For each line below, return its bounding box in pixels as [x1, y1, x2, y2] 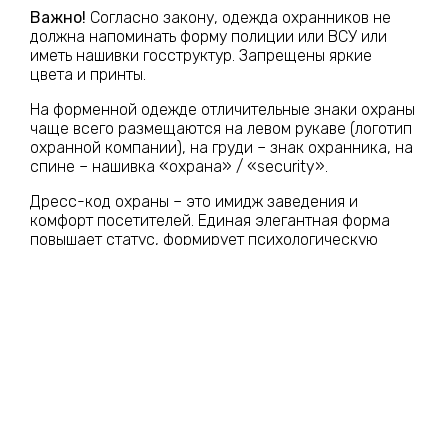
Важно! [30, 7, 86, 27]
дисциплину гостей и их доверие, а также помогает [30, 248, 409, 268]
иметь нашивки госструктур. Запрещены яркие [30, 45, 372, 65]
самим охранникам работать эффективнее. [30, 267, 346, 287]
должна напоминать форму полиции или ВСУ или [30, 26, 387, 46]
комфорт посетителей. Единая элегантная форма [30, 210, 390, 230]
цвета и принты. [30, 64, 146, 84]
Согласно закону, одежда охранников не [86, 7, 391, 27]
